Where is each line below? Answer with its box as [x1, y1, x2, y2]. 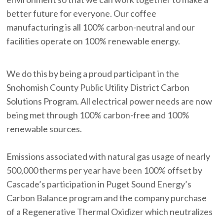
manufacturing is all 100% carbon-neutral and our [6, 22, 195, 33]
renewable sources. [6, 123, 82, 135]
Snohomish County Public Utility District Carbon [6, 82, 190, 93]
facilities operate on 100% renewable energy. [6, 36, 181, 47]
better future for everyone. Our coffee [6, 8, 157, 19]
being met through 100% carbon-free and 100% [6, 110, 190, 121]
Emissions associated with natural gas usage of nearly [6, 151, 211, 162]
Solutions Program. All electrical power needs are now [6, 96, 213, 107]
